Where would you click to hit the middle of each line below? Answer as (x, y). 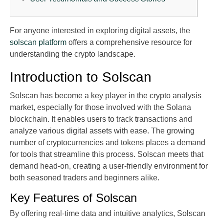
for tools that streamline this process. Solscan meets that (107, 154)
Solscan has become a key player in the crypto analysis (106, 96)
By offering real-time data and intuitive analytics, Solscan (108, 214)
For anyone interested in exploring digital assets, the (100, 31)
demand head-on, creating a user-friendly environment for (109, 166)
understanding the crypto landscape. (73, 54)
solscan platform (38, 43)
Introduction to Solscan (81, 77)
